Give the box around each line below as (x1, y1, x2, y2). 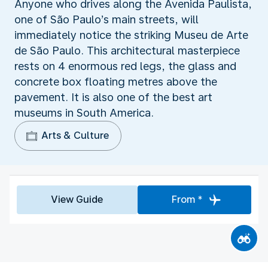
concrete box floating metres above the (14, 75, 217, 88)
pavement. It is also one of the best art (14, 90, 212, 103)
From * (171, 193, 203, 205)
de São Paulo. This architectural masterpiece (14, 44, 240, 57)
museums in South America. (14, 106, 154, 119)
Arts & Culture (41, 129, 109, 141)
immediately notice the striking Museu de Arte (14, 28, 248, 41)
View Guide (51, 193, 103, 205)
